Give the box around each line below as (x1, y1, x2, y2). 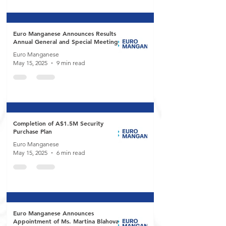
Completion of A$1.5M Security (13, 119, 103, 127)
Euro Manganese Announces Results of (13, 29, 124, 37)
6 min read (56, 149, 85, 156)
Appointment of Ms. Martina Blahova (13, 217, 119, 225)
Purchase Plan (13, 127, 52, 135)
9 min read (56, 59, 85, 67)
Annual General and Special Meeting (13, 37, 118, 45)
